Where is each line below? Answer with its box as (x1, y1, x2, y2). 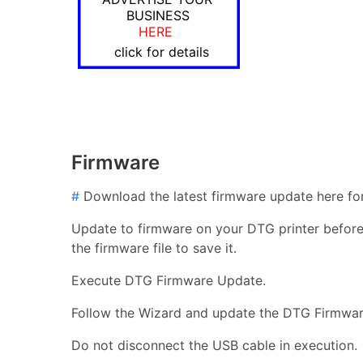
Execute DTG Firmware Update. (71, 271, 266, 288)
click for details (114, 43, 209, 60)
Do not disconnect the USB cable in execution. (71, 336, 357, 353)
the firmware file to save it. (71, 239, 237, 256)
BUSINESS (126, 6, 190, 23)
